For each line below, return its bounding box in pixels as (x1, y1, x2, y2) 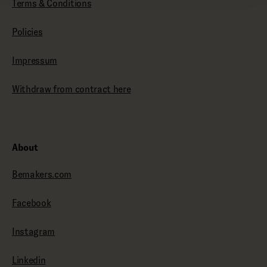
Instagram (12, 226, 55, 237)
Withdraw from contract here (12, 84, 131, 94)
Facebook (12, 198, 51, 208)
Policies (12, 27, 43, 37)
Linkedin (12, 255, 46, 265)
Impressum (12, 55, 58, 66)
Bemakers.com (12, 169, 72, 179)
